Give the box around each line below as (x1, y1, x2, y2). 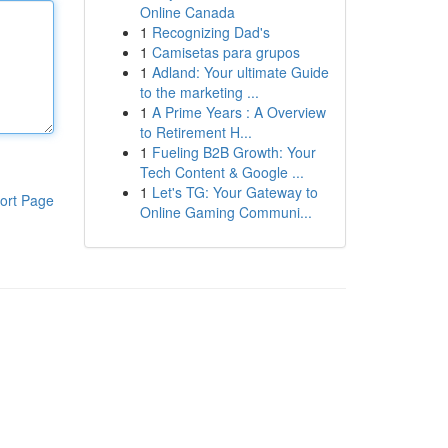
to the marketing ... (139, 82, 259, 102)
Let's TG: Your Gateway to (151, 182, 318, 202)
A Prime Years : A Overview (151, 102, 326, 122)
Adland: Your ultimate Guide (151, 62, 329, 82)
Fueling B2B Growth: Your (151, 142, 316, 162)
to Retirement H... (139, 122, 252, 142)
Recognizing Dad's (151, 22, 270, 42)
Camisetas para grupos (151, 42, 300, 62)
